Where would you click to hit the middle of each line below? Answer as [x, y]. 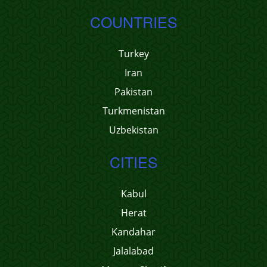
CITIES [133, 162]
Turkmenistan [133, 111]
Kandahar [133, 232]
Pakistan [133, 92]
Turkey [133, 54]
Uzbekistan [133, 130]
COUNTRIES [133, 21]
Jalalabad [133, 251]
